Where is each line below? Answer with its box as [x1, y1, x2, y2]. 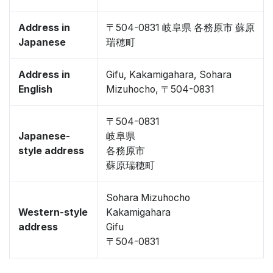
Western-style [18, 207, 88, 218]
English [18, 83, 52, 95]
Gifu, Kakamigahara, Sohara [106, 69, 232, 80]
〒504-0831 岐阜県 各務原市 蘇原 [106, 22, 255, 34]
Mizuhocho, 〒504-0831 [106, 83, 214, 95]
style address [18, 145, 84, 157]
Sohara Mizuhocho [106, 192, 190, 204]
